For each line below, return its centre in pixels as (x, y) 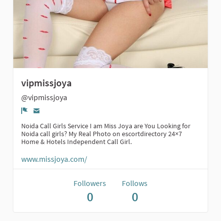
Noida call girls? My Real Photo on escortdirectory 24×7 (102, 133)
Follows (135, 183)
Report (39, 120)
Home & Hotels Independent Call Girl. (76, 141)
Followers (90, 183)
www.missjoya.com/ (54, 159)
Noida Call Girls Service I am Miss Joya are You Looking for (106, 126)
